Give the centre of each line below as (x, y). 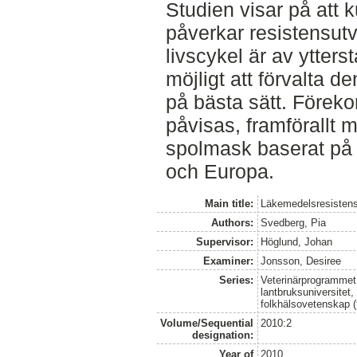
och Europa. (220, 172)
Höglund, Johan (297, 241)
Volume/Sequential (206, 323)
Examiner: (228, 261)
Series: (236, 280)
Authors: (232, 222)
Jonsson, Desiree (301, 261)
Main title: (229, 203)
